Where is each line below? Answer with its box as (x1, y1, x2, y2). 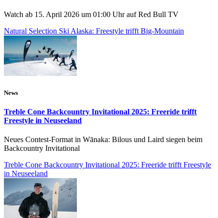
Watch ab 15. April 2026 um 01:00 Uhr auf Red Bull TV (4, 10, 179, 19)
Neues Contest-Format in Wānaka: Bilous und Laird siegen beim (4, 135, 202, 144)
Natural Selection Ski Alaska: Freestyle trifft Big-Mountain (4, 27, 184, 36)
